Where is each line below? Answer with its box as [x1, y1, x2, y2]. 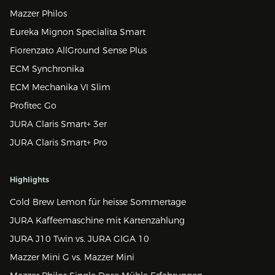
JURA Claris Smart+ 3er [10, 118, 107, 130]
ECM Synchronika [10, 63, 84, 74]
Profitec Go [10, 100, 56, 111]
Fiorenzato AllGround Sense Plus [10, 45, 147, 56]
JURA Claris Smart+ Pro [10, 137, 107, 148]
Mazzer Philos [10, 8, 67, 19]
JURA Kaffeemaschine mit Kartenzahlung [10, 215, 185, 226]
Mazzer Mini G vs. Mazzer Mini [10, 252, 134, 263]
